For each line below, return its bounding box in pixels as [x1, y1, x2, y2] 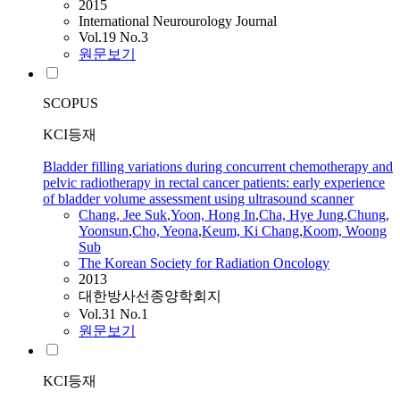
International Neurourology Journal [79, 13, 277, 29]
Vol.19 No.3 [79, 29, 148, 46]
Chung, [347, 207, 389, 223]
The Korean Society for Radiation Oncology [79, 255, 329, 271]
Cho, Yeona [132, 223, 198, 239]
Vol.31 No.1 [79, 306, 148, 322]
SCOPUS [43, 96, 98, 112]
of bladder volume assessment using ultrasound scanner [43, 191, 354, 207]
